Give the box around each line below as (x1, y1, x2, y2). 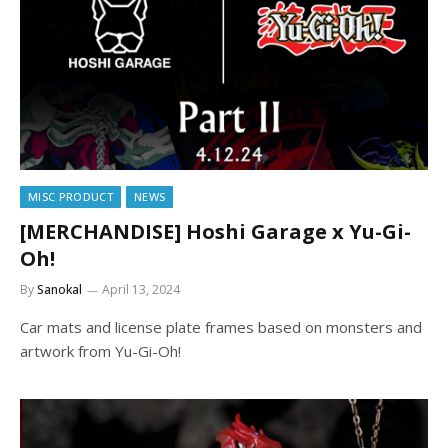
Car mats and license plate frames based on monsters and (20, 316, 422, 337)
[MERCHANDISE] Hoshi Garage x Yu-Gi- (20, 217, 411, 245)
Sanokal (37, 280, 82, 298)
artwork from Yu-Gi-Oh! (20, 340, 181, 361)
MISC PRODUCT (28, 188, 113, 204)
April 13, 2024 (102, 280, 180, 298)
